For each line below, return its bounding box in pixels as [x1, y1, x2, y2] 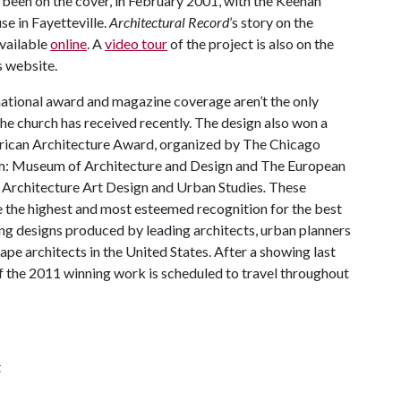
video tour [105, 35, 167, 52]
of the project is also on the [167, 35, 334, 52]
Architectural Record [109, 13, 229, 30]
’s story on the [229, 13, 313, 30]
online [50, 35, 87, 52]
